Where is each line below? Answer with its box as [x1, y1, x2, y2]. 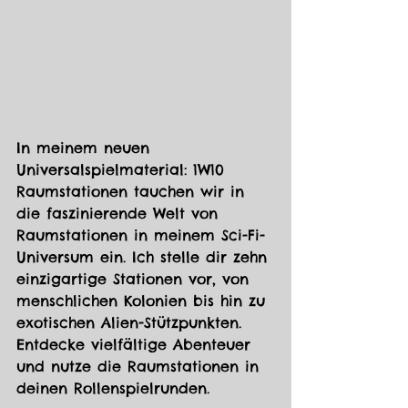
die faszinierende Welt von [16, 204, 224, 223]
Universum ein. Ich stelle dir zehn [16, 248, 273, 267]
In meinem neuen [16, 138, 156, 158]
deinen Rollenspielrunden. [16, 379, 209, 398]
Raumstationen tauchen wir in [16, 182, 250, 201]
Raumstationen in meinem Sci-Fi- [16, 226, 265, 245]
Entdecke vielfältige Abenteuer [16, 335, 257, 354]
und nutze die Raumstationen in [16, 357, 265, 376]
